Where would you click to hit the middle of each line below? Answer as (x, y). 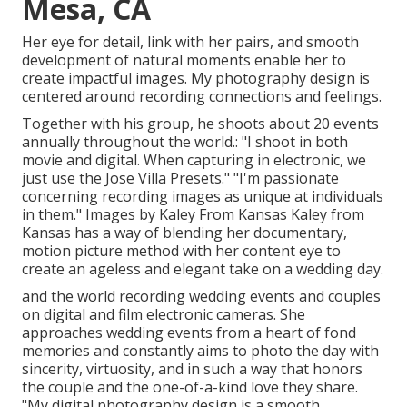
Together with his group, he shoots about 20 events (200, 124)
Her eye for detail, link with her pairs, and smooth (190, 42)
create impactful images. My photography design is (196, 79)
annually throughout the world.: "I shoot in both (185, 142)
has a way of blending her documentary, (209, 233)
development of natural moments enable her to (184, 60)
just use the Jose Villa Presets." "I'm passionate (180, 179)
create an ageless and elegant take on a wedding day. (203, 269)
